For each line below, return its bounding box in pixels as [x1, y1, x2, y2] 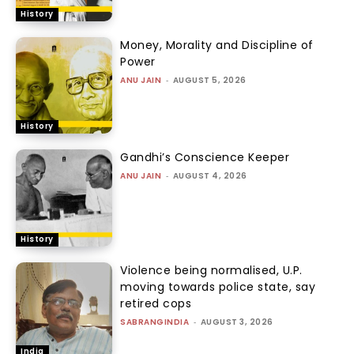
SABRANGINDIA [120, 315, 190, 328]
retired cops [120, 295, 192, 311]
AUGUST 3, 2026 [200, 315, 273, 328]
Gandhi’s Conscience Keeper [120, 149, 290, 166]
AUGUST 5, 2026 [172, 73, 247, 86]
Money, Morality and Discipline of [120, 36, 314, 53]
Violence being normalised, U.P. [120, 262, 303, 278]
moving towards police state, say [120, 278, 316, 295]
